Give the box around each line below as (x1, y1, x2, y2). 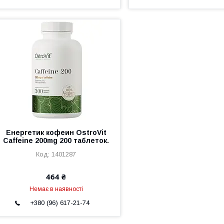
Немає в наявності (29, 185, 83, 192)
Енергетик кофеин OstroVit (5, 128, 106, 136)
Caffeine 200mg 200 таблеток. (3, 136, 109, 144)
